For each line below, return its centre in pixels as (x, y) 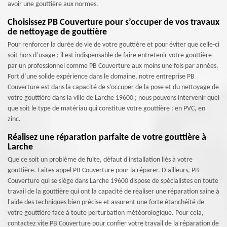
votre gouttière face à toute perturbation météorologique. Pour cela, (106, 213)
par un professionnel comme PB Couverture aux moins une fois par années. (113, 66)
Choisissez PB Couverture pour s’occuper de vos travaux (113, 23)
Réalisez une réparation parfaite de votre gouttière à (107, 138)
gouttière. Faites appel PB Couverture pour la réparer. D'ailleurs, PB (103, 171)
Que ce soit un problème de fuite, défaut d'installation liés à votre (100, 160)
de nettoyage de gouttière (57, 32)
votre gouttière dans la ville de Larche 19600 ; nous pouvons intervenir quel (113, 98)
